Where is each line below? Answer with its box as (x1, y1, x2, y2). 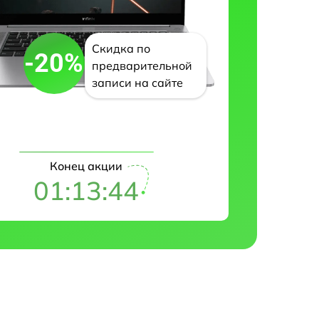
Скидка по (91, 41, 150, 56)
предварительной (91, 58, 192, 73)
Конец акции (50, 159, 123, 174)
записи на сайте (91, 75, 183, 90)
